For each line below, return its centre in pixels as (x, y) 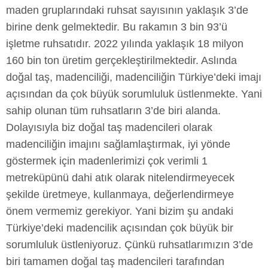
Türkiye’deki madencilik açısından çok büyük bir (120, 228)
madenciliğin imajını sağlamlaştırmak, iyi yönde (118, 144)
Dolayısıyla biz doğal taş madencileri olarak (109, 128)
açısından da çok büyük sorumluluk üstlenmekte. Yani (134, 94)
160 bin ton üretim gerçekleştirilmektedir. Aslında (121, 61)
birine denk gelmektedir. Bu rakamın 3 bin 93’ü (117, 27)
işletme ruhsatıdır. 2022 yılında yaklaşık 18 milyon (125, 44)
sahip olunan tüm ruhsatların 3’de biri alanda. (113, 111)
